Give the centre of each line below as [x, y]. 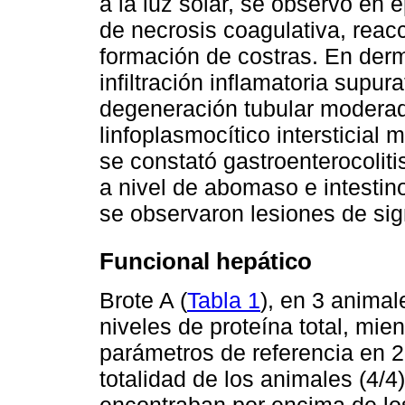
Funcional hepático [206, 262]
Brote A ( [143, 300]
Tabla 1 [224, 300]
